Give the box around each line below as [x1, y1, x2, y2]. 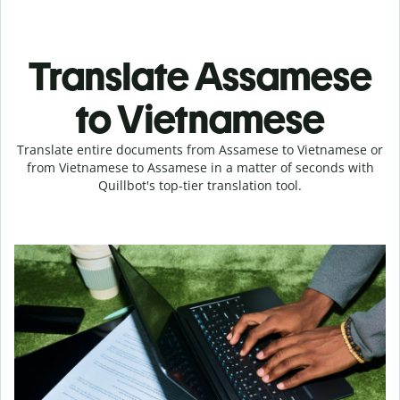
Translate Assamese [28, 53, 372, 100]
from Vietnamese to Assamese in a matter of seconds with [26, 159, 374, 176]
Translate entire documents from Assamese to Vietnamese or [17, 141, 383, 158]
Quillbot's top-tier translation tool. [98, 177, 302, 194]
